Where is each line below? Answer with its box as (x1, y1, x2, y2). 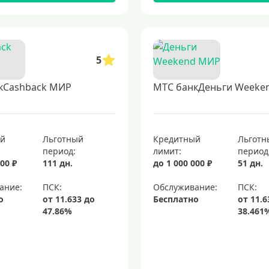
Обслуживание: (153, 181, 217, 193)
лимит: (153, 145, 181, 157)
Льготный (43, 133, 84, 145)
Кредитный (153, 133, 201, 145)
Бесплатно (153, 193, 199, 205)
